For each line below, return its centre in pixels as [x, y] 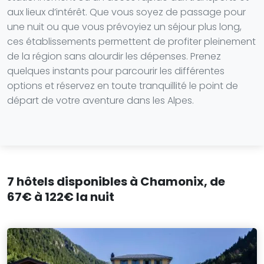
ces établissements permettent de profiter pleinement [131, 42]
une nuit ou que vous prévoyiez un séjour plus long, [124, 27]
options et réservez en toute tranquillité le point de [123, 86]
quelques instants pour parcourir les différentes [116, 71]
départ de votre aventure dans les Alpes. [100, 100]
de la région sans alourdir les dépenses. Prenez [114, 56]
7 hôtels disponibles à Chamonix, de [116, 181]
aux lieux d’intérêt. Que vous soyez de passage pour [126, 12]
